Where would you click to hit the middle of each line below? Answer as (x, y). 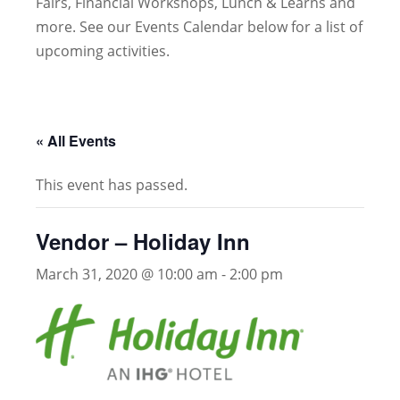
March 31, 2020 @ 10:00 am (127, 274)
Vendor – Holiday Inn (143, 241)
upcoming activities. (103, 51)
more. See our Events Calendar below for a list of (199, 27)
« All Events (76, 141)
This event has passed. (112, 185)
